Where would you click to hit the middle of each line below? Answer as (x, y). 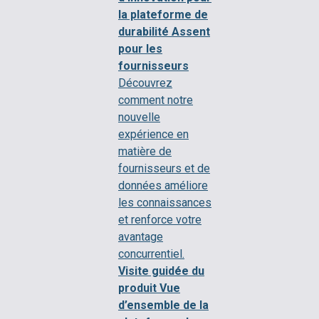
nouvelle (139, 117)
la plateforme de (163, 14)
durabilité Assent (164, 31)
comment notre (156, 100)
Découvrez (145, 83)
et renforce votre (160, 219)
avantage (141, 236)
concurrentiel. (151, 253)
